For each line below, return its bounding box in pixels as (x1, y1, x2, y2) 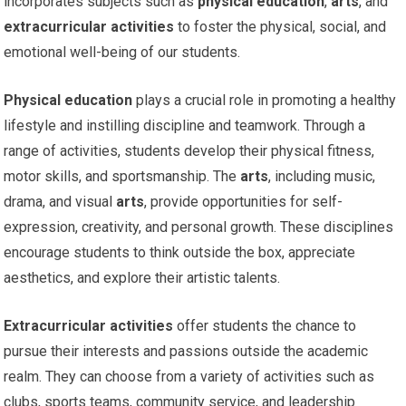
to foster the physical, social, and (174, 17, 387, 35)
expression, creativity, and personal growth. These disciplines (4, 217, 394, 236)
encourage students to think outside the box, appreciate (4, 243, 356, 261)
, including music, (268, 167, 376, 185)
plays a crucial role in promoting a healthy (132, 91, 397, 109)
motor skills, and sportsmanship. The (4, 167, 241, 185)
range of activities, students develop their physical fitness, (4, 141, 375, 159)
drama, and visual (4, 192, 117, 210)
